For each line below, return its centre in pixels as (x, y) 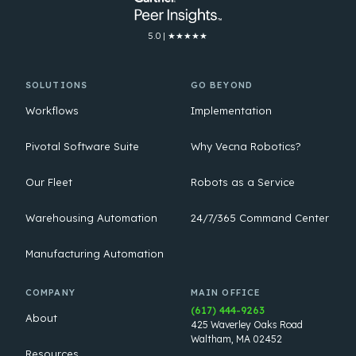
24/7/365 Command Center (259, 218)
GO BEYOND (221, 85)
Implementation (231, 111)
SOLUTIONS (56, 85)
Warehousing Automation (91, 218)
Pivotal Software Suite (82, 147)
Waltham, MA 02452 (236, 339)
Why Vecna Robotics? (246, 147)
